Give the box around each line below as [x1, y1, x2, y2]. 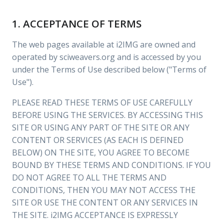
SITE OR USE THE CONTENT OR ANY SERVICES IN [12, 197, 198, 208]
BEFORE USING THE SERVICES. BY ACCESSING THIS [12, 109, 203, 120]
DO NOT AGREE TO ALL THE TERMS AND [12, 172, 166, 183]
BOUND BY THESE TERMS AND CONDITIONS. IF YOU [12, 159, 211, 170]
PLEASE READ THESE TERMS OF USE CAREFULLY [12, 97, 192, 108]
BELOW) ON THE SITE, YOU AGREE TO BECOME [12, 147, 189, 158]
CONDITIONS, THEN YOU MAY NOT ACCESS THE [12, 184, 195, 195]
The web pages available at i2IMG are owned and [12, 39, 195, 50]
